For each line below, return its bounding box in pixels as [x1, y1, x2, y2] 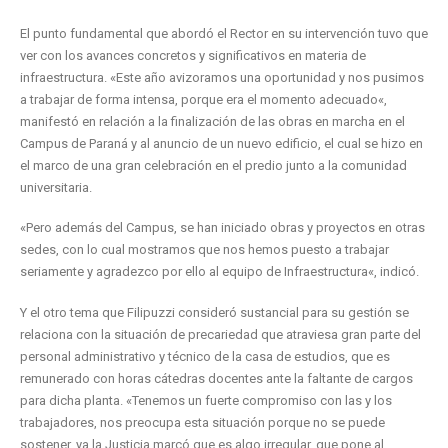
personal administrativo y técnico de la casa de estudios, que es [20, 349, 390, 364]
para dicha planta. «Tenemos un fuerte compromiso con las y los [20, 393, 392, 408]
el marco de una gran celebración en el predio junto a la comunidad [20, 157, 407, 173]
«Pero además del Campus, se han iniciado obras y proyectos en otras [20, 220, 425, 236]
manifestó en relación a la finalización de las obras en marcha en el [20, 113, 405, 129]
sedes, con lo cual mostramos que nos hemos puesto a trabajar [20, 242, 389, 258]
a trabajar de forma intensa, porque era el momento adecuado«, [20, 91, 387, 107]
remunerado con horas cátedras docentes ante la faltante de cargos [20, 371, 413, 386]
